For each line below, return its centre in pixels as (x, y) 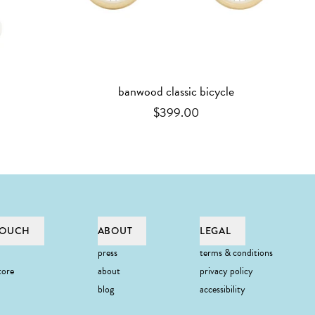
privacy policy (226, 271)
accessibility (223, 289)
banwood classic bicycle (176, 91)
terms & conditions (236, 253)
